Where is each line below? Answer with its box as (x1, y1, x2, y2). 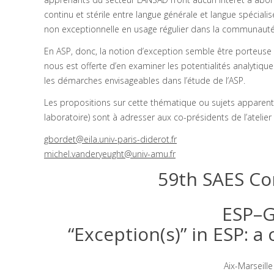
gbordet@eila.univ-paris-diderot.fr (44, 133, 177, 145)
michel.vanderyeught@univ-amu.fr (44, 148, 176, 160)
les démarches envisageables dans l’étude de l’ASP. (44, 75, 245, 86)
